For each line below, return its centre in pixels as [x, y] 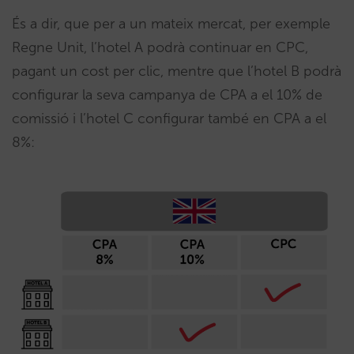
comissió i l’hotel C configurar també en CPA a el [169, 119]
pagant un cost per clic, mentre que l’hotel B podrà [177, 72]
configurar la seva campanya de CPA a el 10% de [167, 95]
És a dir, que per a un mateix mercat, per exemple [171, 24]
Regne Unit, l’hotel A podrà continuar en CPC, [160, 48]
